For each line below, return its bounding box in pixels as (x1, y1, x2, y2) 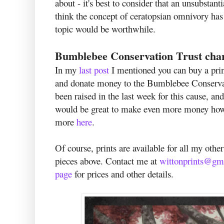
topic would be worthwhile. (55, 22, 155, 35)
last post (79, 63, 109, 76)
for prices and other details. (72, 167, 173, 180)
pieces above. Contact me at (55, 154, 159, 167)
